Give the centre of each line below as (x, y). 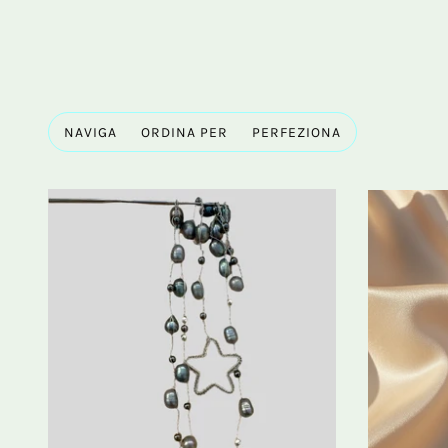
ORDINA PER (184, 132)
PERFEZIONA (296, 132)
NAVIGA (90, 132)
